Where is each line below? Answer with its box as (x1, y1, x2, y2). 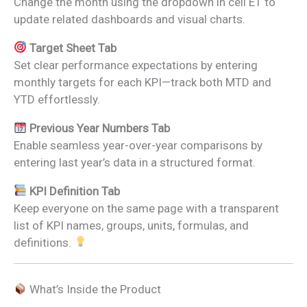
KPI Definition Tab (29, 184, 121, 198)
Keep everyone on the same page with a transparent (14, 201, 279, 215)
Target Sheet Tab (29, 40, 117, 55)
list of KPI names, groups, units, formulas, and (14, 218, 249, 232)
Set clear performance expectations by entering (14, 58, 258, 72)
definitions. (14, 235, 74, 249)
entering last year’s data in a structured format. (14, 155, 256, 169)
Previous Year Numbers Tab (29, 121, 171, 135)
